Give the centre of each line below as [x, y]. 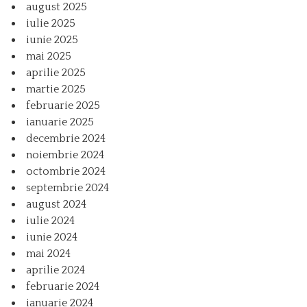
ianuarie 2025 [60, 122]
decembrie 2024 [66, 138]
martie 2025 [56, 89]
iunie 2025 [52, 39]
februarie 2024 [63, 286]
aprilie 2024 [56, 270]
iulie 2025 [51, 23]
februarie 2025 [63, 105]
